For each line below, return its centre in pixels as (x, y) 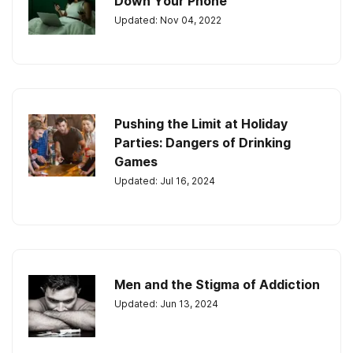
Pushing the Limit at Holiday (201, 124)
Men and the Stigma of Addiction (217, 284)
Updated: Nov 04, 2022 (168, 20)
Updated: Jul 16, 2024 (165, 181)
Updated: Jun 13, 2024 (166, 304)
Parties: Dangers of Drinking (203, 143)
